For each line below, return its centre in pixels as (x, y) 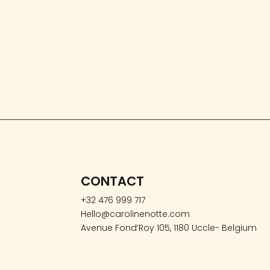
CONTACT (113, 181)
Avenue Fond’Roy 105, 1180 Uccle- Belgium (169, 228)
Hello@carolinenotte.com (136, 214)
